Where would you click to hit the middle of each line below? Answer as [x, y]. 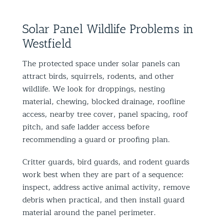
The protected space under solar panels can [101, 64]
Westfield [47, 43]
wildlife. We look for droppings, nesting [94, 89]
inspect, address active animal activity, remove [106, 187]
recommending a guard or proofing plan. [96, 139]
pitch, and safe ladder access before [86, 127]
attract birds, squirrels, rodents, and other [98, 76]
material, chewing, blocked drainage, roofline [104, 101]
